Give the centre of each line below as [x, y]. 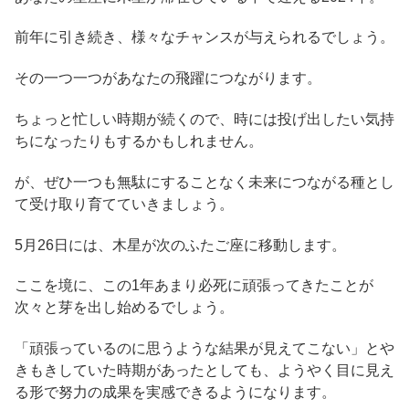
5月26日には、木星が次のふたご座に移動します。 [180, 245]
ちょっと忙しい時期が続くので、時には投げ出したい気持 [204, 120]
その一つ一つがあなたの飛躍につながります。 [168, 79]
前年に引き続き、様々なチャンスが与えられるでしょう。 [204, 37]
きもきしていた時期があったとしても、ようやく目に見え [204, 371]
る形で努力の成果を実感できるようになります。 [175, 393]
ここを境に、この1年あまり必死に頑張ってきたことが [194, 286]
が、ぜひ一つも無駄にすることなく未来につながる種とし [204, 182]
